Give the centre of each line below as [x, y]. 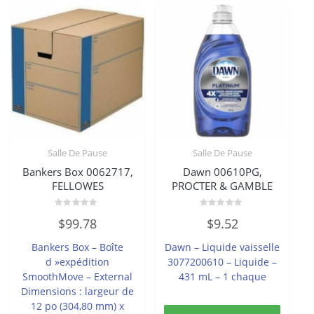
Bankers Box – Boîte [78, 247]
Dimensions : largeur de [78, 291]
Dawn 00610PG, [222, 172]
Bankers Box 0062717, [77, 172]
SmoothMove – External [78, 276]
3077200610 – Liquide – [223, 261]
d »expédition [78, 261]
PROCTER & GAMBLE [223, 186]
